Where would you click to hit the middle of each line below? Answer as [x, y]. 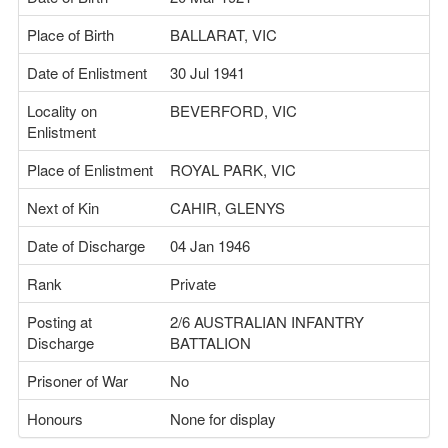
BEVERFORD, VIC [233, 110]
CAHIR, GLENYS [227, 207]
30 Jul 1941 [207, 72]
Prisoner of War [77, 380]
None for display [223, 418]
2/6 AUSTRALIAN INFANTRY [267, 321]
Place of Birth [70, 34]
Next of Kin [63, 207]
